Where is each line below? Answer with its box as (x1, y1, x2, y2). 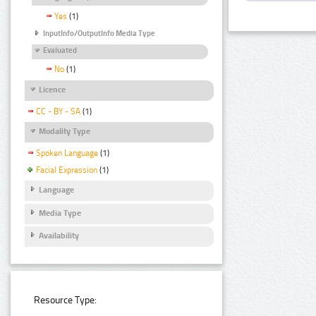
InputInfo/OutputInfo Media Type (43, 28, 155, 38)
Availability (39, 231, 79, 241)
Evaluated (43, 46, 77, 56)
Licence (39, 85, 66, 95)
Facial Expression (36, 164, 97, 175)
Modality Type (39, 126, 90, 137)
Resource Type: (34, 294, 97, 307)
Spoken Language (36, 147, 98, 158)
